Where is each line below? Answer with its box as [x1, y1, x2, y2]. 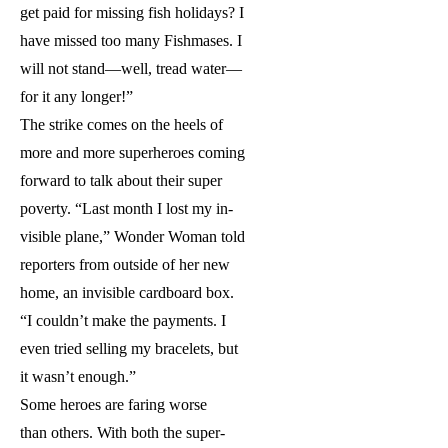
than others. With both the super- [20, 424, 225, 442]
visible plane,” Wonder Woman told [20, 228, 245, 246]
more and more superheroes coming [20, 144, 245, 162]
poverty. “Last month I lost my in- [20, 200, 233, 218]
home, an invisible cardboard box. [20, 284, 234, 302]
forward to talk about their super [20, 172, 222, 190]
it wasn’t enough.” [20, 368, 136, 386]
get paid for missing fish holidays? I [20, 4, 244, 22]
